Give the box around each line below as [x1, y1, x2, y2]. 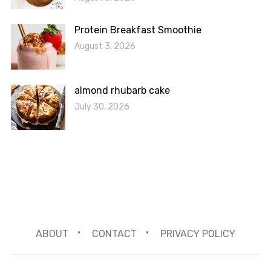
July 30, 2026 [74, 102, 129, 113]
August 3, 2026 [74, 41, 135, 52]
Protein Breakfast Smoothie [74, 24, 201, 36]
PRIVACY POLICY [160, 228, 235, 240]
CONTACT [92, 228, 137, 240]
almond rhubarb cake [74, 85, 170, 97]
